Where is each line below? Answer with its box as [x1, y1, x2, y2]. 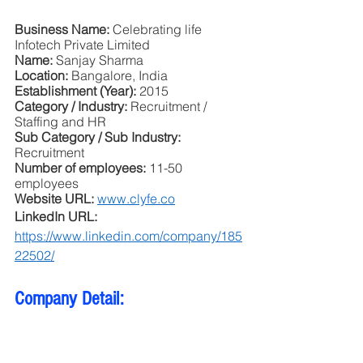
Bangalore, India [71, 66, 168, 83]
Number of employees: [15, 159, 149, 176]
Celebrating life [113, 20, 205, 37]
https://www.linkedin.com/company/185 [15, 227, 242, 244]
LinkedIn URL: [15, 207, 100, 224]
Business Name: [15, 20, 113, 37]
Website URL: [15, 190, 97, 207]
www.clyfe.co [97, 190, 175, 207]
